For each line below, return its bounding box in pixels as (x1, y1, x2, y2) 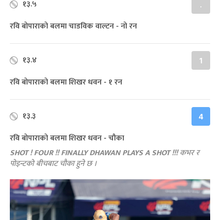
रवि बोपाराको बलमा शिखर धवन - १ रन (10, 76, 122, 89)
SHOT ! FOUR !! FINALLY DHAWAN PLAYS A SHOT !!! (10, 146, 178, 160)
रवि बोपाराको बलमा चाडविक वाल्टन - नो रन (10, 20, 137, 33)
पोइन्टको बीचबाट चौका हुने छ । (10, 157, 97, 171)
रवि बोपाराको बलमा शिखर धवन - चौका (10, 132, 124, 145)
